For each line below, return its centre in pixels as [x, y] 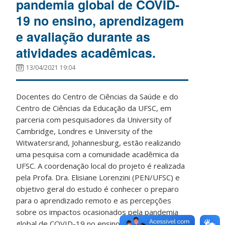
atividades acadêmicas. [86, 52]
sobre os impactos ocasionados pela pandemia [97, 212]
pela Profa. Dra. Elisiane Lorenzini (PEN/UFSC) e [98, 177]
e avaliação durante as [83, 36]
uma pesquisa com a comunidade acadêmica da [98, 154]
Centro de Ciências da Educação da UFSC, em [94, 108]
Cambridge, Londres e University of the [85, 131]
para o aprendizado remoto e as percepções [94, 200]
